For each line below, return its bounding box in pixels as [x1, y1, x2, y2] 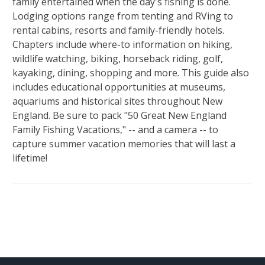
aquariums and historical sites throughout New [12, 95, 222, 108]
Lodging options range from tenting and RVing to [12, 9, 233, 23]
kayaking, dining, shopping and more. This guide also [12, 66, 249, 80]
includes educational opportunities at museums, [12, 80, 225, 94]
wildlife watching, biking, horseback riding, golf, [12, 52, 223, 66]
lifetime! [12, 151, 47, 165]
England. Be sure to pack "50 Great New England [12, 109, 227, 122]
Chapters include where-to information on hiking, [12, 38, 232, 51]
